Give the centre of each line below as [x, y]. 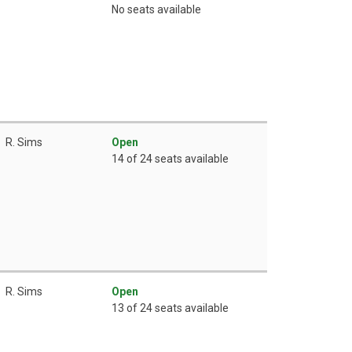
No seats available [156, 9]
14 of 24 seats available [170, 158]
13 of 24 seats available [170, 308]
